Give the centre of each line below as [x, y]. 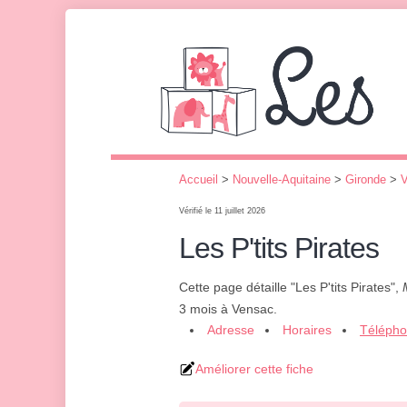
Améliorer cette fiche [254, 369]
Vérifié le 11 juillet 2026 [222, 211]
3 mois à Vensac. [228, 309]
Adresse [231, 330]
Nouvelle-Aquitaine [282, 179]
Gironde [366, 179]
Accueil [199, 179]
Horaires [307, 330]
